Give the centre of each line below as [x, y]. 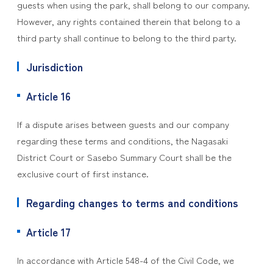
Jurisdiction [54, 66]
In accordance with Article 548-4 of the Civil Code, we [125, 260]
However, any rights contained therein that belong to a [128, 21]
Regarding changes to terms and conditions [132, 202]
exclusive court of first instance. [83, 173]
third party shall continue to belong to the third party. [126, 37]
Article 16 [48, 96]
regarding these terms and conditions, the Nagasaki [122, 140]
